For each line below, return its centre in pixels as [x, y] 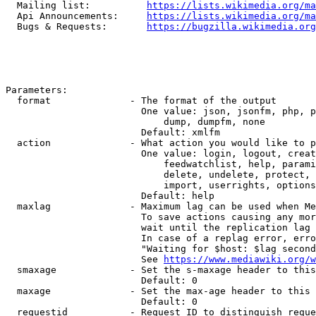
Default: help [110, 196]
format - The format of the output [141, 101]
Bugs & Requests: [76, 26]
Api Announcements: [76, 16]
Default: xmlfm [113, 132]
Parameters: [37, 90]
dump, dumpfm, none [135, 122]
